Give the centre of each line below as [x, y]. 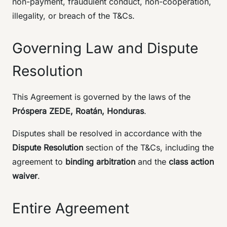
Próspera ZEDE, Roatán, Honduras [78, 111]
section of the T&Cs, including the [148, 147]
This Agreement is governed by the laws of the [101, 97]
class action [191, 162]
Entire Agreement [71, 208]
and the [152, 162]
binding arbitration [100, 162]
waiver [25, 176]
